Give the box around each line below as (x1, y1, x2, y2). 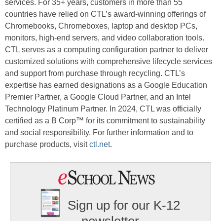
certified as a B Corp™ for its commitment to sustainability (5, 116, 205, 125)
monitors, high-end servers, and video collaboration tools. (5, 34, 204, 42)
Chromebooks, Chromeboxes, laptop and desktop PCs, (5, 22, 197, 31)
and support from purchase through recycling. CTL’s (5, 69, 185, 78)
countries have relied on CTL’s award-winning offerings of (5, 10, 206, 19)
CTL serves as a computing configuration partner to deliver (5, 45, 208, 54)
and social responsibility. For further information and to (5, 128, 193, 137)
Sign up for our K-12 (68, 198, 181, 213)
